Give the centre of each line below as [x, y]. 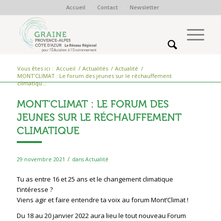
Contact [108, 7]
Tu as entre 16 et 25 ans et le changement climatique [95, 179]
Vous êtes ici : [35, 68]
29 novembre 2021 [41, 159]
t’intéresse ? [35, 190]
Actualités [95, 68]
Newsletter [145, 7]
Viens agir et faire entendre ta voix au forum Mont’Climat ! [102, 200]
